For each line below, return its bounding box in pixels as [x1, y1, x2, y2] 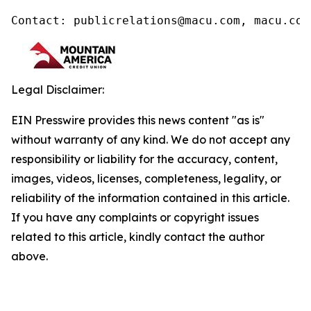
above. [11, 249, 48, 263]
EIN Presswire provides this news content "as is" [11, 112, 264, 127]
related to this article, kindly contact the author [11, 229, 264, 244]
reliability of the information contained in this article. [11, 190, 289, 205]
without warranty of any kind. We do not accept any [11, 132, 290, 146]
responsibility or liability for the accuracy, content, [11, 151, 278, 166]
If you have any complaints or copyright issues [11, 210, 259, 224]
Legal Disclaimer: [11, 82, 104, 96]
